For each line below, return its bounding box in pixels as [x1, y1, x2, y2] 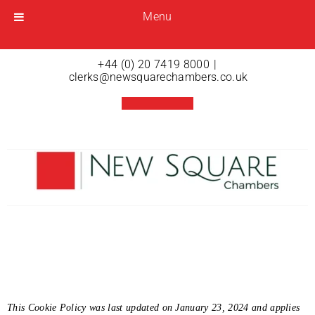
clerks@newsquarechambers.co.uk [68, 70, 248, 84]
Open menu [38, 25, 96, 39]
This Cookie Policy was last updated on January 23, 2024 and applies [7, 302, 300, 312]
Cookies [18, 219, 103, 249]
